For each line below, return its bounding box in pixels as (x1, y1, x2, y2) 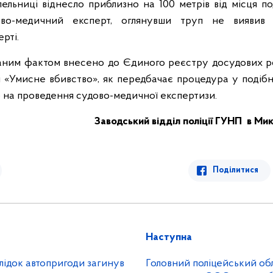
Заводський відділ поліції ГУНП (94, 116, 244, 127)
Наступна (146, 232, 192, 243)
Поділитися (213, 166, 258, 175)
